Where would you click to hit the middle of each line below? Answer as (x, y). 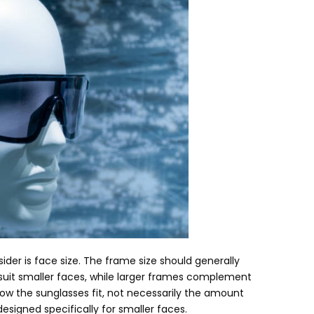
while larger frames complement (171, 277)
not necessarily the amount (176, 293)
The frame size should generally (162, 260)
